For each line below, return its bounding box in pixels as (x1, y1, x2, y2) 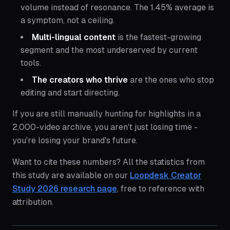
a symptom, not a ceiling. (21, 15, 114, 26)
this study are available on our (12, 170, 130, 181)
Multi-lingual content (32, 32, 116, 43)
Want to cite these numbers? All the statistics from (12, 157, 205, 167)
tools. (21, 58, 41, 68)
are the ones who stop (128, 75, 214, 85)
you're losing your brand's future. (12, 136, 138, 146)
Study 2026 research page (12, 184, 117, 194)
